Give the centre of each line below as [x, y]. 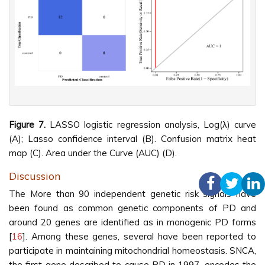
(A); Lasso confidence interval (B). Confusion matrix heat [132, 138]
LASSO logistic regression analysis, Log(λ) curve [151, 124]
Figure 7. [28, 124]
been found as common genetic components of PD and [132, 208]
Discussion [35, 176]
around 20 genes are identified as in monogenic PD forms [132, 222]
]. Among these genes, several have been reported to [139, 236]
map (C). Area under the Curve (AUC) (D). [93, 153]
